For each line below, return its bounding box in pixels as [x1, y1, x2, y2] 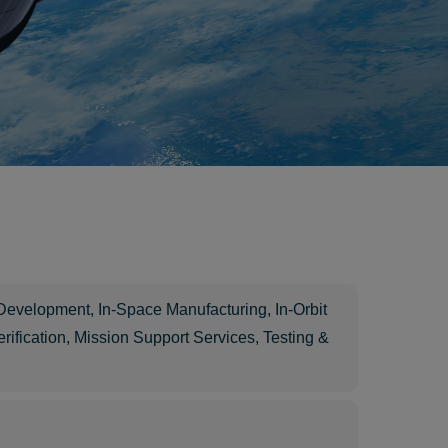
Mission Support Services [74, 329, 255, 346]
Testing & [263, 329, 329, 346]
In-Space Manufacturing [98, 301, 267, 318]
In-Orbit [275, 301, 327, 318]
